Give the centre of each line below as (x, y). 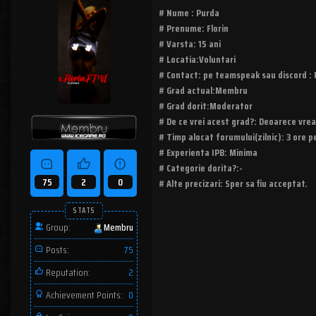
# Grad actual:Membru (203, 91)
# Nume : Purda (189, 13)
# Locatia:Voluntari (197, 60)
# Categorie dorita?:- (201, 168)
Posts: (56, 250)
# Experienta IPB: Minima (208, 153)
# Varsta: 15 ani (190, 44)
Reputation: (67, 273)
